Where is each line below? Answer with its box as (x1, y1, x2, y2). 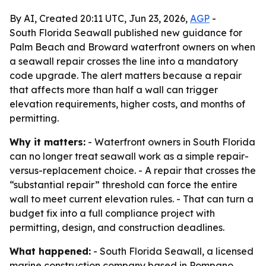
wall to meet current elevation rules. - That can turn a (9, 193, 254, 205)
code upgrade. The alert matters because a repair (9, 69, 242, 81)
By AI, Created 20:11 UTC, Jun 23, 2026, (9, 12, 190, 24)
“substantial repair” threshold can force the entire (9, 179, 237, 191)
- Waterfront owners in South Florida (85, 136, 255, 148)
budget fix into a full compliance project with (9, 207, 215, 219)
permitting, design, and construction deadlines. (9, 221, 224, 233)
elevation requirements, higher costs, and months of (9, 98, 245, 110)
